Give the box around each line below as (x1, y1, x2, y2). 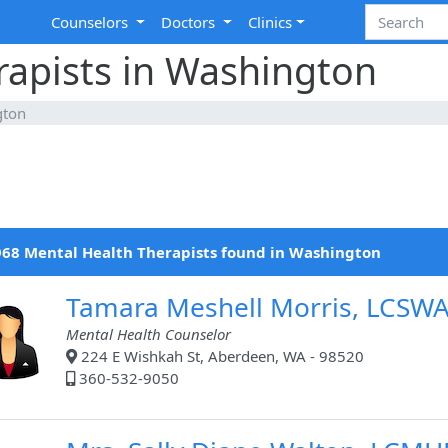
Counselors (51, 12, 133, 33)
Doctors (161, 12, 220, 33)
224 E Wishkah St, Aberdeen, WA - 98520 (77, 346, 364, 367)
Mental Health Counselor (66, 324, 231, 345)
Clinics (248, 12, 293, 33)
